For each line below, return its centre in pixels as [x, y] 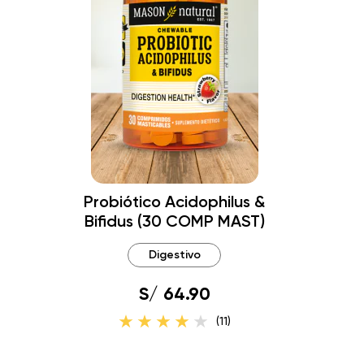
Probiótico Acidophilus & [174, 201]
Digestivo [174, 255]
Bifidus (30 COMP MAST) [174, 221]
